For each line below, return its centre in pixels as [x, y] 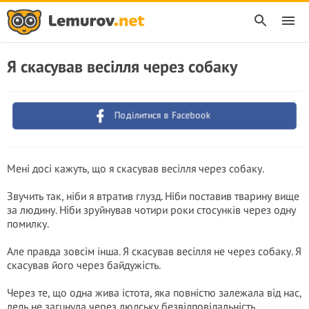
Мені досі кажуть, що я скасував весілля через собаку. [136, 168]
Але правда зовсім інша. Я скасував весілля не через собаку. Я [154, 251]
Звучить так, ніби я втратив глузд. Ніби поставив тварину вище [153, 196]
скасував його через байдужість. [84, 265]
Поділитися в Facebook [163, 115]
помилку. [28, 223]
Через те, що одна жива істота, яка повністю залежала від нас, [154, 292]
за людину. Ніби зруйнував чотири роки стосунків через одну [151, 210]
